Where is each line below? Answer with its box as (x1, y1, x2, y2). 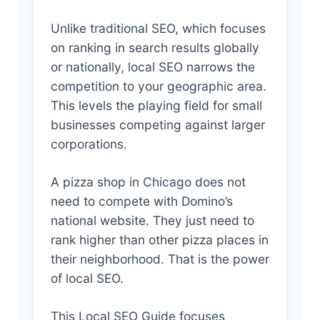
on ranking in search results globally (50, 39, 259, 55)
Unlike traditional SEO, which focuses (50, 20, 266, 36)
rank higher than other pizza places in (50, 231, 269, 247)
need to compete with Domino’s (50, 193, 233, 209)
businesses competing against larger (50, 116, 265, 132)
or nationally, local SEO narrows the (50, 59, 255, 74)
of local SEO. (50, 270, 124, 286)
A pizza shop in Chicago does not (50, 174, 246, 189)
